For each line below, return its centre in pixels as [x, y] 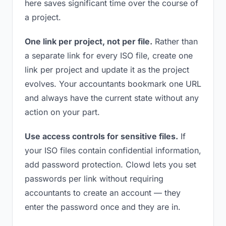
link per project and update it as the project [107, 70]
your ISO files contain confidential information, [113, 150]
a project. [43, 17]
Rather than [175, 41]
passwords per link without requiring [94, 179]
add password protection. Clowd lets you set [110, 164]
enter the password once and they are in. [103, 207]
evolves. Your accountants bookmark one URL [113, 84]
